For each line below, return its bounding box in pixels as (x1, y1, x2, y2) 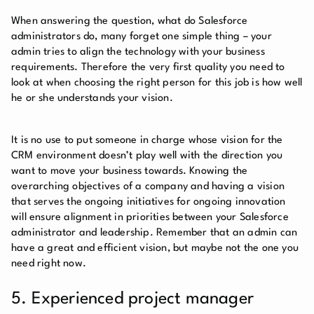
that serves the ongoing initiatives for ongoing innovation (11, 196, 286, 207)
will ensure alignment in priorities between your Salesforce (11, 212, 289, 223)
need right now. (11, 258, 86, 269)
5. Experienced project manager (11, 290, 254, 308)
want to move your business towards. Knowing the (11, 165, 248, 177)
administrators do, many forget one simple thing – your (11, 31, 272, 42)
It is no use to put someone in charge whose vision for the (11, 135, 283, 146)
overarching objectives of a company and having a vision (11, 181, 285, 192)
